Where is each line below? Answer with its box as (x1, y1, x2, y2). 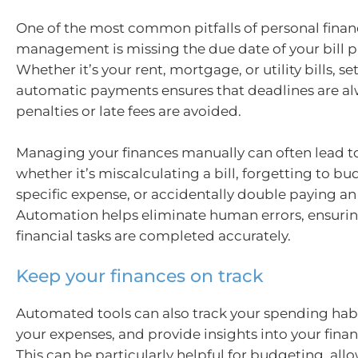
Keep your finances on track (16, 265, 264, 287)
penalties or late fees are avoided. (16, 103, 241, 119)
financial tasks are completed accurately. (16, 227, 291, 244)
